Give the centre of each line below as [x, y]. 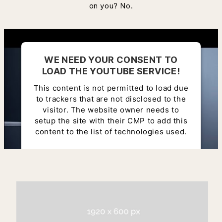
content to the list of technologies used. [111, 131]
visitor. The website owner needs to [111, 110]
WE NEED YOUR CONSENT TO [111, 59]
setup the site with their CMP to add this [111, 120]
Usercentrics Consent [133, 152]
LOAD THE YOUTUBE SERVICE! [111, 71]
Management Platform [111, 163]
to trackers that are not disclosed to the [111, 99]
